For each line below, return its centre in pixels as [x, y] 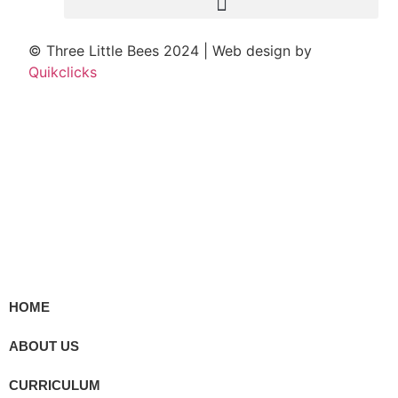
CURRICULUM [55, 385]
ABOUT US [44, 346]
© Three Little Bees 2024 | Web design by [171, 51]
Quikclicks [63, 72]
